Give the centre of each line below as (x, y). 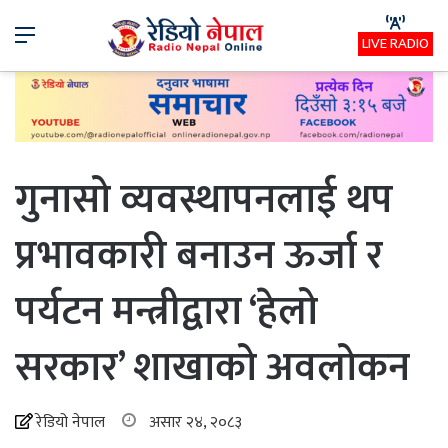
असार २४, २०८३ (195, 422)
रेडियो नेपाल (70, 422)
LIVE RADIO (395, 44)
